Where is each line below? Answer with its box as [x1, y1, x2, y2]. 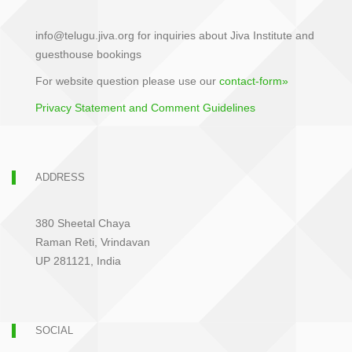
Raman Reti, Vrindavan [35, 235, 150, 248]
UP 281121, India [35, 254, 121, 267]
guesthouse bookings [35, 47, 141, 60]
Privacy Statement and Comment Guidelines [35, 101, 255, 114]
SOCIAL [35, 324, 73, 336]
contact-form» [219, 74, 288, 87]
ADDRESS [35, 170, 85, 183]
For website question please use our [35, 74, 219, 87]
